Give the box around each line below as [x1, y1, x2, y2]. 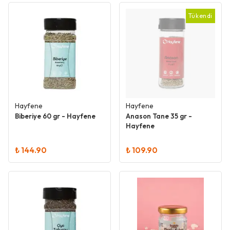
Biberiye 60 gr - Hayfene [15, 112, 95, 120]
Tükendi [188, 12, 213, 20]
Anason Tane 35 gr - [126, 112, 192, 120]
